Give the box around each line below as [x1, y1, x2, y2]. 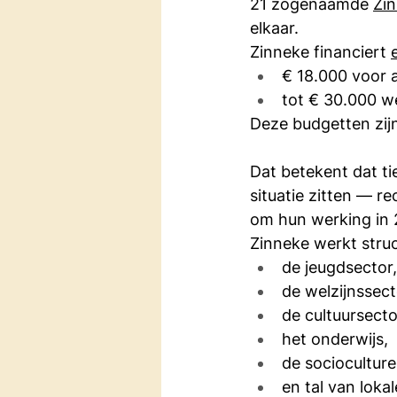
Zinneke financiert [250, 42, 391, 61]
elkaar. [250, 18, 299, 37]
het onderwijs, [282, 329, 388, 348]
